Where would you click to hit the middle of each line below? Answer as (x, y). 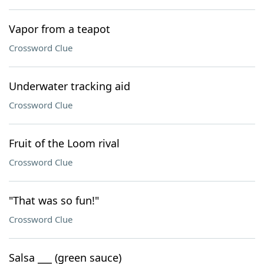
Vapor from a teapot (60, 29)
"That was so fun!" (54, 200)
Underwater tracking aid (70, 86)
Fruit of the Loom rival (64, 143)
